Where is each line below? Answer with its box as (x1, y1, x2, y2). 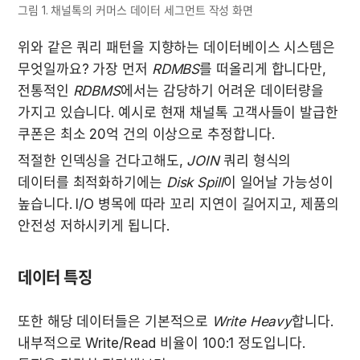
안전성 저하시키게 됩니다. (18, 217, 170, 234)
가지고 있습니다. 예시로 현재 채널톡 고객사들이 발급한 (18, 104, 338, 121)
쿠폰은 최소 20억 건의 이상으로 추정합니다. (18, 125, 279, 142)
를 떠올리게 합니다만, (199, 60, 327, 77)
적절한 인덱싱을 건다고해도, (18, 152, 187, 169)
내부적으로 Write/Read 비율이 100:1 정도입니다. (18, 334, 305, 351)
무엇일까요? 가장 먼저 (18, 60, 152, 77)
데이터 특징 (18, 268, 92, 288)
